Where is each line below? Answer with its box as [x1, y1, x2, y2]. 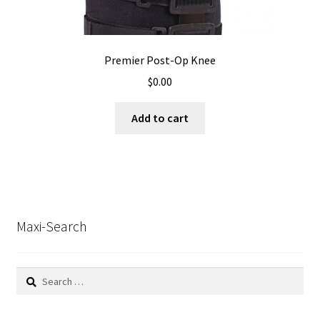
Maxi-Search [16, 217, 87, 236]
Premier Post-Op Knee [104, 52, 216, 67]
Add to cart [131, 111, 189, 126]
